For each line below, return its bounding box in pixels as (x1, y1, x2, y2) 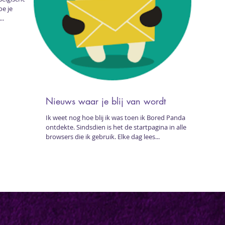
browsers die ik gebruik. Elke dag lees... (46, 132, 160, 141)
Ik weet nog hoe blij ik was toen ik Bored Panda (46, 113, 185, 122)
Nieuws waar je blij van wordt (46, 95, 166, 107)
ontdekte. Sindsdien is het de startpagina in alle (46, 123, 186, 132)
